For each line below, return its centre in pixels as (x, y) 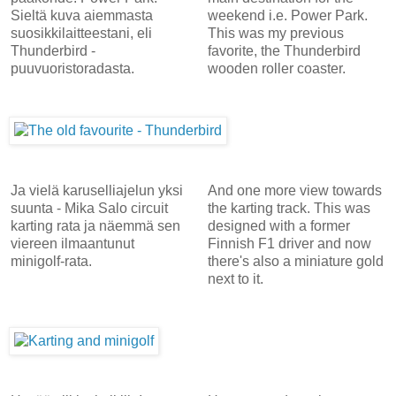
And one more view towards (294, 190)
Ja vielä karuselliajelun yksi (97, 190)
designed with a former (278, 225)
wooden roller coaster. (278, 68)
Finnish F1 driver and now (289, 243)
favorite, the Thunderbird (284, 50)
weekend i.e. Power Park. (287, 15)
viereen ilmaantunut (72, 243)
